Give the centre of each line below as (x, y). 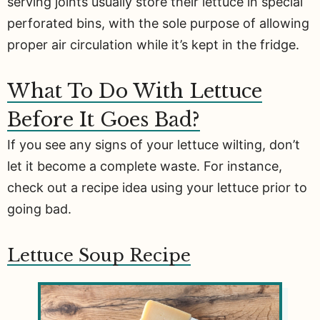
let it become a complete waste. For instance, (145, 166)
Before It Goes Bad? (104, 120)
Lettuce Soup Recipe (99, 256)
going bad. (39, 209)
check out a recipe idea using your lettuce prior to (157, 188)
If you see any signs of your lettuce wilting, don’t (154, 145)
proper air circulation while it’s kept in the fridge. (153, 44)
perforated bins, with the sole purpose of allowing (158, 23)
